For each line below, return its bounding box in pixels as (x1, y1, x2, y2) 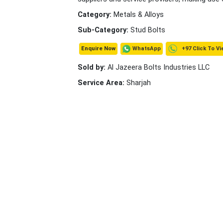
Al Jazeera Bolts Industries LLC (108, 63, 210, 72)
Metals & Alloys (113, 10, 164, 19)
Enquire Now (81, 45, 115, 52)
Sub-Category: (78, 26, 130, 34)
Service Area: (78, 79, 126, 87)
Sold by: (78, 63, 108, 72)
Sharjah (126, 79, 151, 87)
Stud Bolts (130, 26, 165, 34)
